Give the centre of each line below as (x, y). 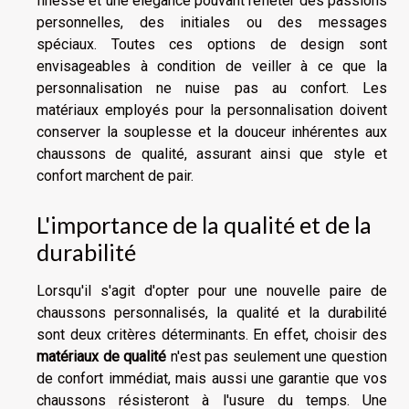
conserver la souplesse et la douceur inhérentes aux (212, 132)
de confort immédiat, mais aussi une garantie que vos (212, 378)
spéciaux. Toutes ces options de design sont (212, 45)
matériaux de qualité (102, 356)
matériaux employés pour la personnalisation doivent (212, 110)
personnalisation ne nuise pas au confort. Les (212, 89)
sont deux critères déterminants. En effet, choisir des (212, 334)
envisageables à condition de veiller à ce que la (212, 67)
